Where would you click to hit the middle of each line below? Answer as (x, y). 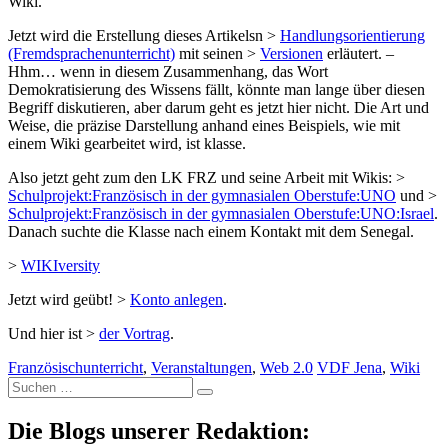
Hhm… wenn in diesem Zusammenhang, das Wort (168, 72)
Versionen (291, 54)
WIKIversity (60, 266)
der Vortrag (134, 334)
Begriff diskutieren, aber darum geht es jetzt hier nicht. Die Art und (218, 108)
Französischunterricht (75, 368)
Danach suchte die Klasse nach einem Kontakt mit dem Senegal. (211, 232)
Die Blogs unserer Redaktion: (159, 431)
